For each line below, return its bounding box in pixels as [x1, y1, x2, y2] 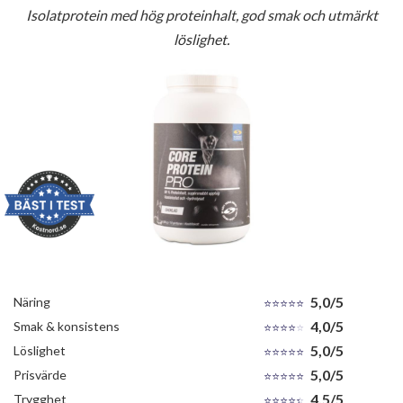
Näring [13, 293, 50, 309]
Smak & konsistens [13, 318, 120, 334]
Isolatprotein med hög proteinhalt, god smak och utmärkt [25, 5, 378, 23]
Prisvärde [13, 366, 67, 382]
